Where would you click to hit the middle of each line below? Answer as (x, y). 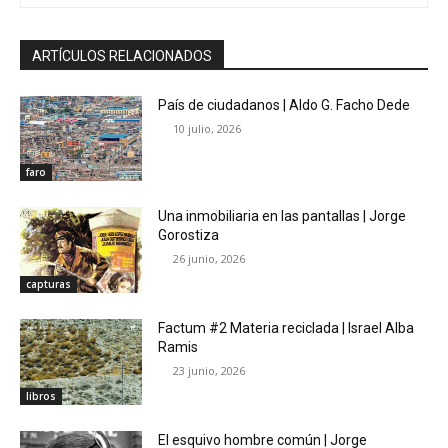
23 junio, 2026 (209, 370)
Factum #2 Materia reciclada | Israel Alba (286, 327)
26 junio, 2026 (209, 259)
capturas (48, 283)
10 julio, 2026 (207, 128)
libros (41, 395)
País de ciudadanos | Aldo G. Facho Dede (284, 104)
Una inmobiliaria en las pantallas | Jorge (282, 216)
